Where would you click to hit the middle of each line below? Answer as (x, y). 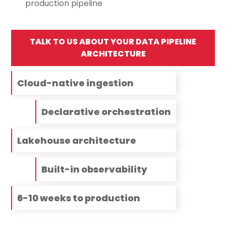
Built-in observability (95, 169)
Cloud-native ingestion (76, 83)
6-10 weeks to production (79, 198)
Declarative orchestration (106, 112)
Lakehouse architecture (77, 141)
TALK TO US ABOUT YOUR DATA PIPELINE (113, 42)
